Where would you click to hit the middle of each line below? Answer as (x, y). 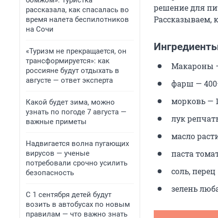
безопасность (50, 173)
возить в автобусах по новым (78, 204)
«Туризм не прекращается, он (76, 51)
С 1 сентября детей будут (69, 195)
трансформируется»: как (68, 61)
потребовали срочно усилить (77, 163)
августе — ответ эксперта (69, 80)
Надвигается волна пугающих (77, 144)
